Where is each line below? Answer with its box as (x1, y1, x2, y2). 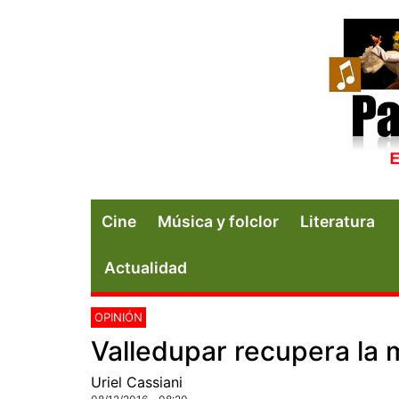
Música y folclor (158, 211, 279, 231)
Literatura (300, 211, 375, 231)
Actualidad (104, 257, 187, 277)
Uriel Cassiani (91, 372, 183, 391)
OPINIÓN (94, 309, 142, 324)
